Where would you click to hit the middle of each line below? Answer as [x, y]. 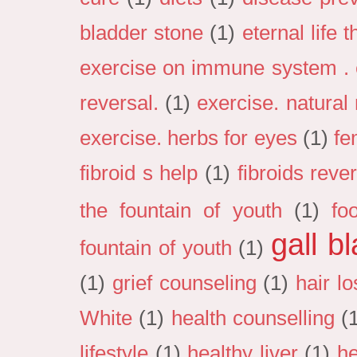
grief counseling [184, 283]
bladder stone [142, 33]
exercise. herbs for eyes [188, 138]
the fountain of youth [181, 211]
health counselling [253, 318]
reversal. [119, 103]
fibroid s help [139, 173]
